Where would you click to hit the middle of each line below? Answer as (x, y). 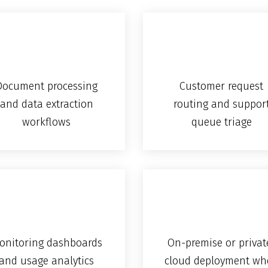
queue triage (221, 122)
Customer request (222, 86)
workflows (47, 122)
